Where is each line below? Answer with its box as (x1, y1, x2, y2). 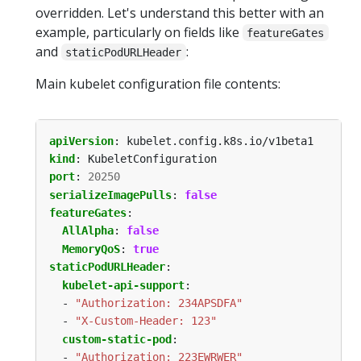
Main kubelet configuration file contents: (35, 74, 280, 93)
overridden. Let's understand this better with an (35, 3, 324, 22)
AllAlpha (62, 224, 114, 238)
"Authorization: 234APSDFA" (75, 297, 243, 310)
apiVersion (49, 134, 114, 147)
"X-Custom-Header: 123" (75, 314, 217, 328)
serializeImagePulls (49, 188, 172, 201)
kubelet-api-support (62, 278, 185, 292)
